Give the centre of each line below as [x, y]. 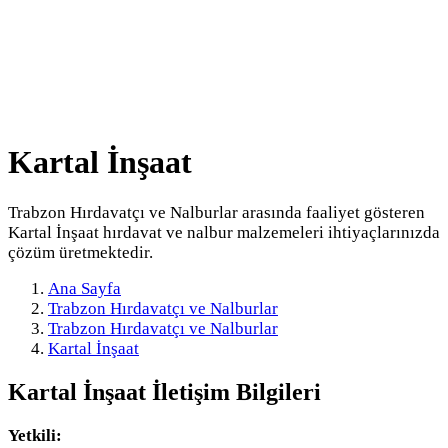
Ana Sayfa [84, 288]
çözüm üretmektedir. [80, 252]
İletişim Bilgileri [233, 391]
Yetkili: [35, 435]
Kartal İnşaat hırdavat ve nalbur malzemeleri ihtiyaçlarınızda [224, 232]
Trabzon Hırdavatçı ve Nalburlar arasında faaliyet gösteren [216, 212]
